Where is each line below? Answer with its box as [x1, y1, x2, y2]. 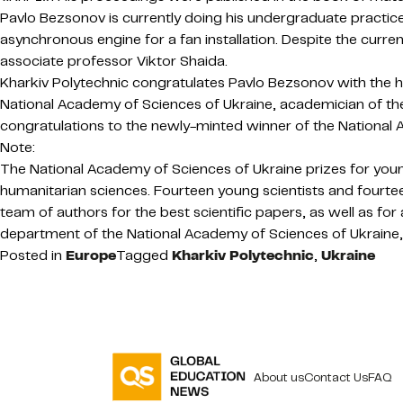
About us [254, 369, 305, 385]
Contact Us [304, 369, 369, 385]
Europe [66, 246, 116, 264]
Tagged [116, 246, 172, 264]
